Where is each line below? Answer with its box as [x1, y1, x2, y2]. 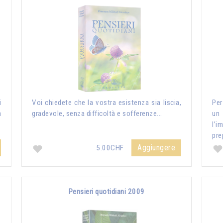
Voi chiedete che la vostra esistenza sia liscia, [32, 98, 181, 107]
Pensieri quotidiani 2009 [68, 187, 145, 196]
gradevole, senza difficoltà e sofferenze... [32, 109, 162, 118]
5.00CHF [96, 143, 125, 152]
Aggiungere [137, 143, 175, 152]
